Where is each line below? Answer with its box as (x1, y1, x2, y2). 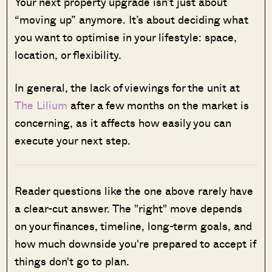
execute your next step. (15, 132, 131, 148)
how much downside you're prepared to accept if (15, 235, 256, 251)
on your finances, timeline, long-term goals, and (15, 217, 253, 234)
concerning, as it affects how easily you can (15, 114, 232, 131)
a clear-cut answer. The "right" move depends (15, 200, 243, 216)
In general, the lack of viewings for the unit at (15, 79, 240, 95)
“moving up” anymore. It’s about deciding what (15, 11, 249, 27)
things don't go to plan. (15, 253, 130, 269)
